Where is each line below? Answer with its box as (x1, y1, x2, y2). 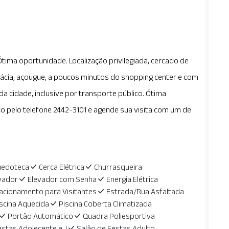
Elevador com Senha (27, 175, 97, 184)
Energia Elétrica (106, 175, 158, 184)
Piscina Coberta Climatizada (58, 199, 152, 208)
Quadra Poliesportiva (82, 212, 155, 220)
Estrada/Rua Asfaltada (106, 187, 184, 196)
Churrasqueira (94, 163, 142, 171)
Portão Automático (7, 212, 73, 220)
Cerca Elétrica (38, 163, 84, 171)
